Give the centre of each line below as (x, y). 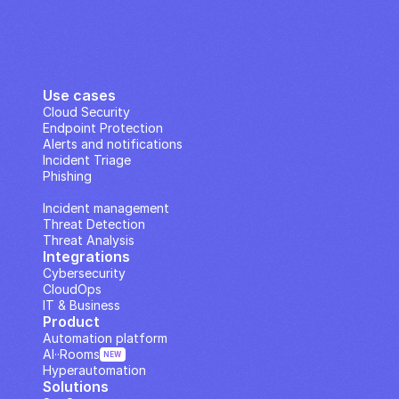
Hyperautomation (94, 370)
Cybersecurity (84, 273)
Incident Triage (87, 160)
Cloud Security (86, 112)
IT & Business (81, 305)
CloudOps (72, 289)
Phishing (67, 176)
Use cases (79, 95)
